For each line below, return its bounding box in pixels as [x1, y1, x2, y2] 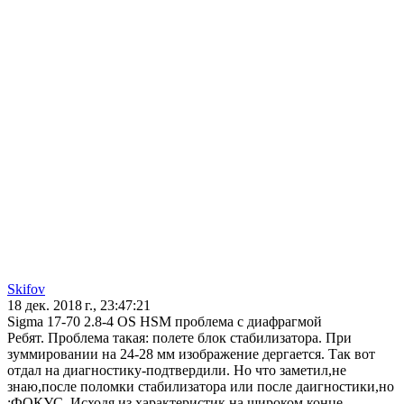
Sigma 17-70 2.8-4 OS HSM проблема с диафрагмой [7, 314, 322, 330]
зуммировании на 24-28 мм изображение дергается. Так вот [7, 346, 375, 363]
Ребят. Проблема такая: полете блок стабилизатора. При [7, 330, 352, 346]
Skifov [7, 281, 45, 298]
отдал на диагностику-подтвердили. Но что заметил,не [7, 363, 346, 379]
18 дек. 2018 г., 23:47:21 [7, 298, 151, 314]
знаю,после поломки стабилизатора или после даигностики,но [7, 379, 394, 395]
